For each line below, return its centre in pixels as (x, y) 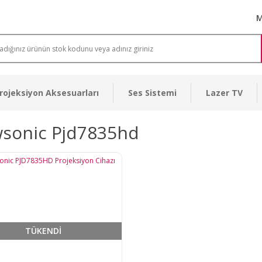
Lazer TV (224, 93)
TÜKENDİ (43, 231)
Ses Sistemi (152, 93)
